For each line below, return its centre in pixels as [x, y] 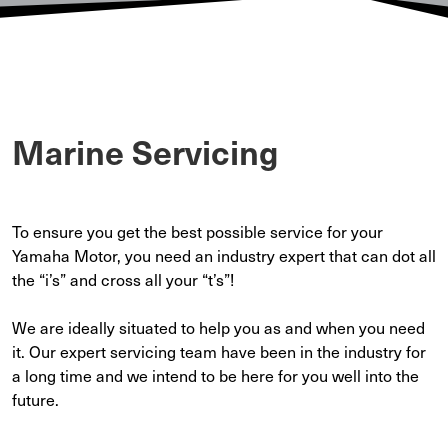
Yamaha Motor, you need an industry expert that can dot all [224, 255]
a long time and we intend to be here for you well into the [215, 375]
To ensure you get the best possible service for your [197, 231]
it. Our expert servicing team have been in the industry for [219, 351]
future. [35, 399]
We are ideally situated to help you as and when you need [218, 327]
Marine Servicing [145, 151]
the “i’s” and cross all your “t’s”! [123, 279]
